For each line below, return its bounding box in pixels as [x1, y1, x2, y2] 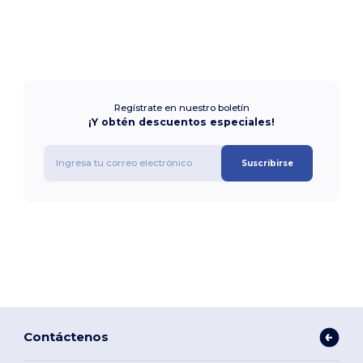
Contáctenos [23, 329, 109, 345]
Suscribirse [241, 157, 293, 169]
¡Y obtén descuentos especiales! [88, 115, 275, 128]
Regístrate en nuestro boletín [113, 101, 250, 113]
